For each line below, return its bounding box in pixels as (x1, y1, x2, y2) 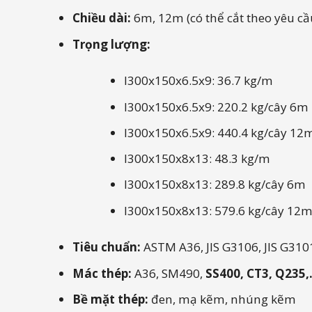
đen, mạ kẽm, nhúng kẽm (148, 290, 297, 307)
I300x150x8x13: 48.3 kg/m (123, 150, 270, 167)
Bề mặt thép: (72, 290, 149, 307)
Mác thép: (72, 265, 132, 281)
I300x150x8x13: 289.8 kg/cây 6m (123, 176, 306, 193)
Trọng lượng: (72, 36, 151, 52)
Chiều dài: (72, 10, 132, 26)
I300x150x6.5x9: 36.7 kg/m (123, 72, 273, 89)
